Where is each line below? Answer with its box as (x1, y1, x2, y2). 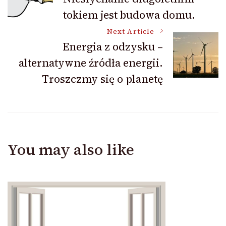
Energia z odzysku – (63, 39, 163, 54)
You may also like (8, 139, 134, 160)
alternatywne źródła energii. (19, 55, 163, 70)
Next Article (107, 26, 154, 36)
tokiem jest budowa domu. (63, 7, 195, 22)
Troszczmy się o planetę (42, 71, 163, 86)
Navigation (7, 8, 112, 35)
